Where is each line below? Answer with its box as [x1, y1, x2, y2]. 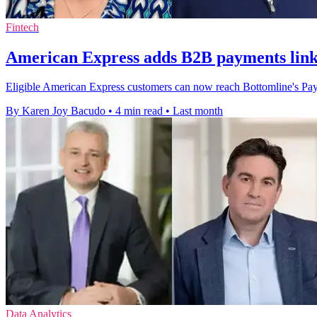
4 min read [115, 105, 163, 117]
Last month [173, 105, 223, 117]
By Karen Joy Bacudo [6, 105, 105, 117]
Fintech [6, 21, 39, 33]
